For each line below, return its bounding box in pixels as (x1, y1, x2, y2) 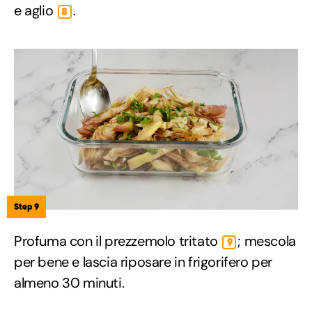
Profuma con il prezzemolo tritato (14, 231, 221, 250)
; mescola (237, 231, 296, 250)
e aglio (14, 1, 56, 20)
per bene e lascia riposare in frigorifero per (14, 252, 273, 271)
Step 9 (14, 201, 39, 212)
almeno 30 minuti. (14, 273, 125, 292)
